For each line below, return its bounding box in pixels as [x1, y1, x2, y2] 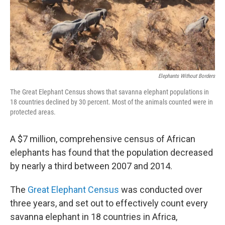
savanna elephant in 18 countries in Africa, [10, 211, 177, 222]
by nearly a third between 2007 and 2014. [10, 161, 172, 171]
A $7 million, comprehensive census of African [10, 134, 195, 144]
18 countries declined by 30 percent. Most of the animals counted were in [10, 98, 213, 106]
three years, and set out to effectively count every [10, 198, 208, 208]
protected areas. [10, 108, 56, 116]
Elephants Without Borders [158, 73, 215, 79]
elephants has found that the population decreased [10, 147, 213, 158]
